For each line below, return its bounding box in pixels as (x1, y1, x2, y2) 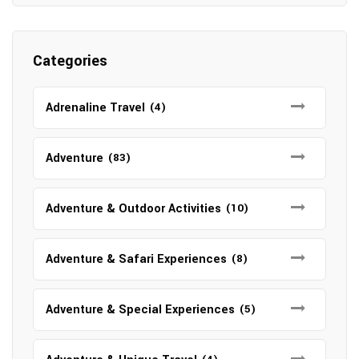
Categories (33, 50, 107, 72)
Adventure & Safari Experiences (46, 251, 227, 268)
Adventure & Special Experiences (46, 301, 235, 319)
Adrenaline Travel (46, 99, 145, 117)
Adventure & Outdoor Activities (46, 200, 221, 218)
